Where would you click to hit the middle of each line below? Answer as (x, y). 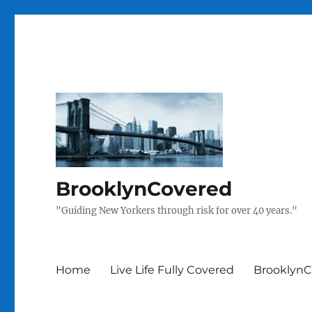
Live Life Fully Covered (172, 270)
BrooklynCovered (144, 189)
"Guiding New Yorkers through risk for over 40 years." (177, 211)
